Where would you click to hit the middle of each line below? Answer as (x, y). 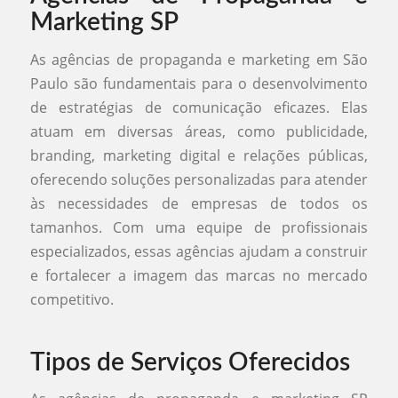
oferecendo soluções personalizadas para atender (199, 179)
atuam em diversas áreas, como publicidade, (199, 131)
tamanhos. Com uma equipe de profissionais (199, 227)
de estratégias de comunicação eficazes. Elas (199, 107)
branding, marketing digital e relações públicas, (199, 155)
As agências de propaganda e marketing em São (199, 59)
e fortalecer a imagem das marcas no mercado (199, 275)
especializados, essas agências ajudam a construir (199, 251)
